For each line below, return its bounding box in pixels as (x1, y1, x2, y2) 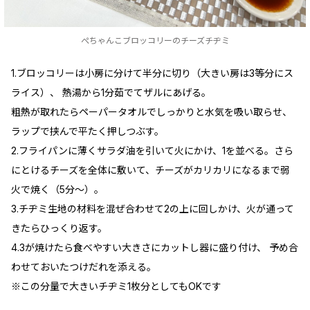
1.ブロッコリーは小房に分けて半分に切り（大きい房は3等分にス (11, 66, 293, 79)
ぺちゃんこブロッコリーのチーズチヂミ (80, 35, 230, 46)
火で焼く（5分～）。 (11, 183, 104, 195)
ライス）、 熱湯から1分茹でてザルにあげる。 (11, 86, 211, 98)
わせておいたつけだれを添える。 (11, 260, 166, 273)
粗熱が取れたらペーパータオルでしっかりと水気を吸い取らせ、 (11, 105, 292, 118)
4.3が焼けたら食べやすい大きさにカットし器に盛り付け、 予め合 (11, 241, 298, 253)
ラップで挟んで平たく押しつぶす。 (11, 125, 164, 137)
